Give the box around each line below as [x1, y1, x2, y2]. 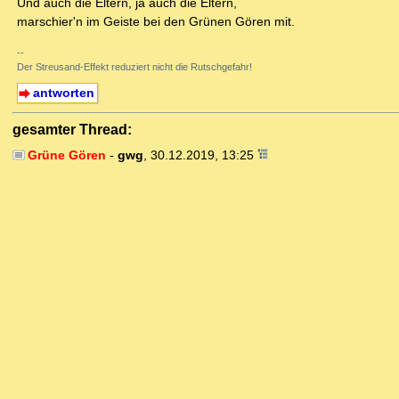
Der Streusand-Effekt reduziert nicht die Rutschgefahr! [17, 61, 252, 73]
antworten [32, 85, 94, 101]
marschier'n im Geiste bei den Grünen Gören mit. [17, 14, 295, 29]
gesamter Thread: [12, 121, 132, 137]
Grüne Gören [27, 148, 106, 163]
